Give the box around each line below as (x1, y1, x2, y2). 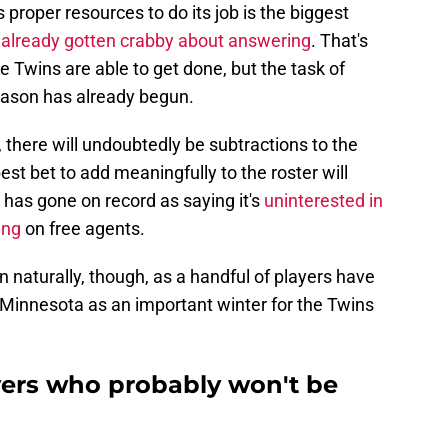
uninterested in (264, 190, 383, 212)
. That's (311, 30, 368, 52)
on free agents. (21, 218, 145, 240)
